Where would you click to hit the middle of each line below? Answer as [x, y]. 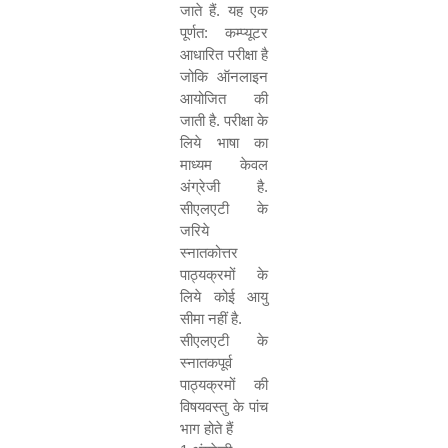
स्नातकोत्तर [209, 252]
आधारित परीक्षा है [224, 54]
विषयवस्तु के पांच [224, 406]
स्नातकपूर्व [206, 362]
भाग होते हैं [206, 428]
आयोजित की [224, 98]
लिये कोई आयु [224, 296]
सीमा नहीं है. [211, 318]
